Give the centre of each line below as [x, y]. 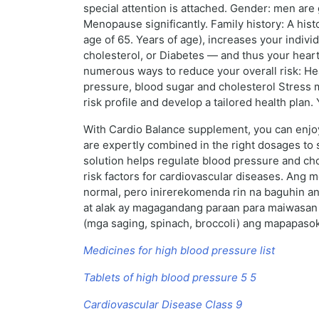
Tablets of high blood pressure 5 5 [170, 278]
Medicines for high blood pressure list [179, 251]
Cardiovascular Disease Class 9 [163, 305]
